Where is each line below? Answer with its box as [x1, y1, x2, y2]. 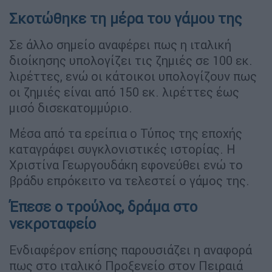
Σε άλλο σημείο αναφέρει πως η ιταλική [9, 36, 231, 52]
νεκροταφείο [9, 214, 96, 233]
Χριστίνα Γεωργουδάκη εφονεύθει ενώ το [9, 157, 243, 172]
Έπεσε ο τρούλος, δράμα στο [9, 197, 197, 216]
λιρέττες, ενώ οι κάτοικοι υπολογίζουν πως [9, 68, 257, 84]
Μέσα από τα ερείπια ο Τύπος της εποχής [9, 125, 242, 141]
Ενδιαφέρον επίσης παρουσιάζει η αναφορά [9, 242, 252, 257]
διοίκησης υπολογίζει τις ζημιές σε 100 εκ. [9, 52, 253, 68]
